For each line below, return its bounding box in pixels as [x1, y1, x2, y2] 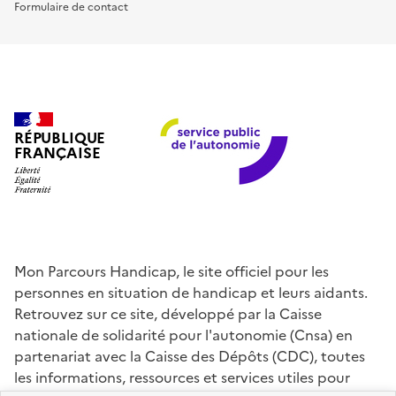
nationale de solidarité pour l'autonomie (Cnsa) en [14, 324, 353, 346]
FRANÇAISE [14, 142, 101, 165]
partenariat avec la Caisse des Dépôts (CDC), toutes [14, 345, 365, 367]
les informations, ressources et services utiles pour [14, 366, 350, 388]
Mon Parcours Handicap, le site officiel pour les [14, 260, 329, 282]
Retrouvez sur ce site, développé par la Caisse [14, 302, 322, 324]
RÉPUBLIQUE [14, 127, 106, 150]
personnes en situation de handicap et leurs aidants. [14, 281, 368, 303]
